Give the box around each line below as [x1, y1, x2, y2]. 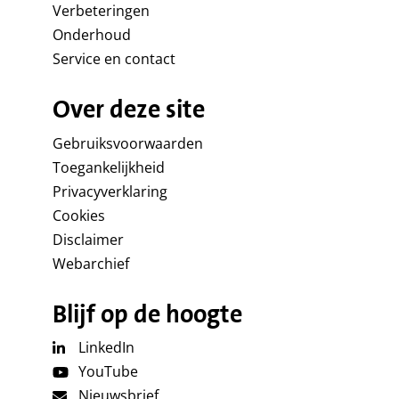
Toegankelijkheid [52, 157, 165, 177]
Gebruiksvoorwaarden [52, 133, 203, 153]
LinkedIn [77, 338, 134, 358]
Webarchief [52, 253, 129, 273]
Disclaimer [52, 229, 124, 249]
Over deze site [52, 93, 205, 126]
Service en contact [52, 48, 175, 69]
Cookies [52, 205, 105, 225]
